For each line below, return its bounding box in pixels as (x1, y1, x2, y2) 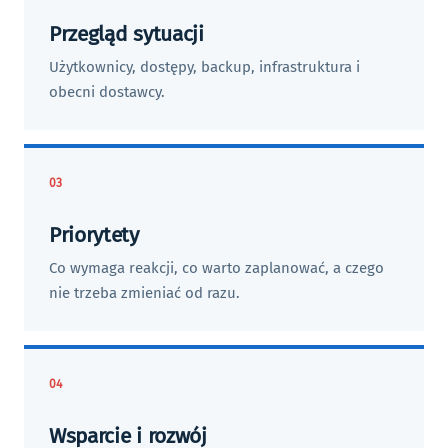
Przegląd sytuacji (49, 21, 204, 47)
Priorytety (49, 222, 139, 248)
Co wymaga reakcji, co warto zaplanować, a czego (49, 259, 384, 277)
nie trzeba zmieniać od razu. (49, 284, 240, 302)
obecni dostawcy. (49, 83, 165, 101)
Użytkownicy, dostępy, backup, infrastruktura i (49, 58, 360, 76)
